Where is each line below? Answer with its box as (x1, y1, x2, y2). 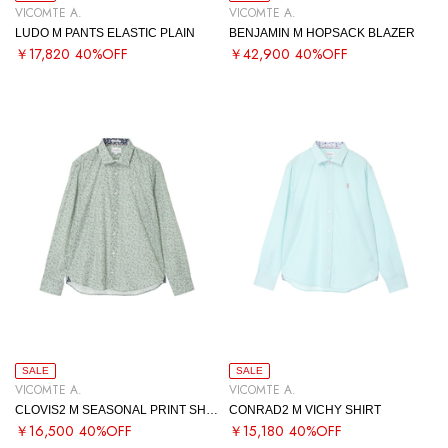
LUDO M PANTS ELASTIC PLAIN (15, 25, 195, 40)
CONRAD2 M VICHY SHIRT (229, 402, 381, 417)
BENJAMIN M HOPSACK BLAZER (229, 25, 415, 40)
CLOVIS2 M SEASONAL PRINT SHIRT (206, 402, 218, 417)
